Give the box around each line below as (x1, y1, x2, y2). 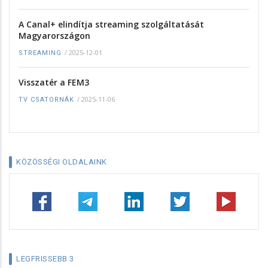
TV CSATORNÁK (19, 95, 74, 103)
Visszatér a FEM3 (19, 76, 89, 88)
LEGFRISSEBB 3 (16, 254, 74, 264)
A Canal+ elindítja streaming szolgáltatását (19, 18, 204, 30)
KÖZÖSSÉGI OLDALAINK (16, 157, 107, 167)
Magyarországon (19, 29, 90, 41)
